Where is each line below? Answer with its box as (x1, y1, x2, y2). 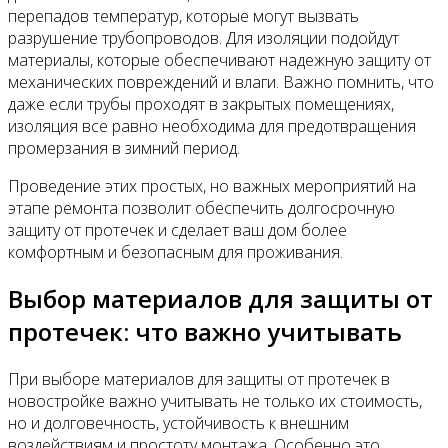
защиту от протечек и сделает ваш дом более (8, 218, 347, 241)
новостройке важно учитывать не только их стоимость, (8, 390, 422, 413)
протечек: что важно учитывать (8, 315, 402, 349)
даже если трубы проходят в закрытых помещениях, (8, 92, 394, 115)
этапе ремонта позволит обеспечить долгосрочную (8, 196, 395, 219)
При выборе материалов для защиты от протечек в (8, 368, 390, 391)
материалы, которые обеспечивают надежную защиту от (8, 48, 431, 71)
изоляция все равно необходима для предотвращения (8, 114, 416, 137)
